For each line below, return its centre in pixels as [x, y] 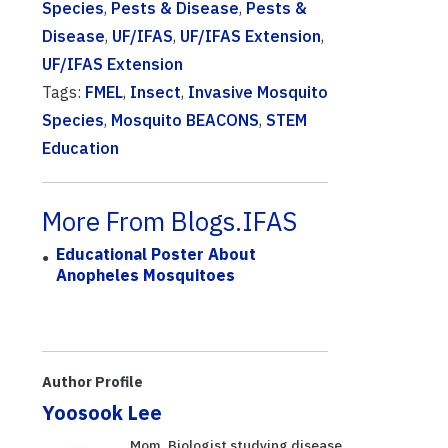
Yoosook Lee [102, 412]
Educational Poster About [156, 254]
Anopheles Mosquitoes [146, 275]
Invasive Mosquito [258, 92]
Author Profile [92, 381]
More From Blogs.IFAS [169, 221]
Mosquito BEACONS [185, 120]
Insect [155, 92]
